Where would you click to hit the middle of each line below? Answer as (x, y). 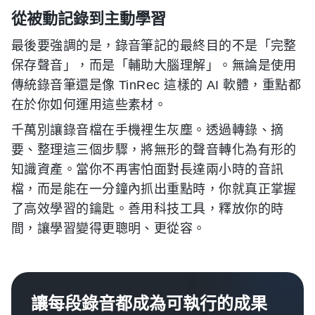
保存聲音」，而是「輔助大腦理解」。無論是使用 (154, 66)
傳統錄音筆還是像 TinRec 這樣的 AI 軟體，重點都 (156, 85)
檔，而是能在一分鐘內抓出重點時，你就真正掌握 (154, 189)
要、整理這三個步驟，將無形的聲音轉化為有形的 (154, 150)
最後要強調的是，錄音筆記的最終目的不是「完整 (154, 46)
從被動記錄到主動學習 (89, 19)
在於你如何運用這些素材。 (89, 105)
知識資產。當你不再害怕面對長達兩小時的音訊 (148, 170)
